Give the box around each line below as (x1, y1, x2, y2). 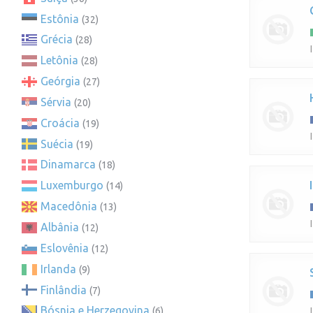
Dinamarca (41, 158, 96, 171)
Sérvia (41, 95, 71, 108)
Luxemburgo (41, 179, 103, 192)
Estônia (41, 12, 79, 25)
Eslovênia (41, 241, 89, 254)
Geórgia (41, 75, 80, 88)
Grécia (41, 33, 73, 46)
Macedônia (41, 200, 97, 213)
